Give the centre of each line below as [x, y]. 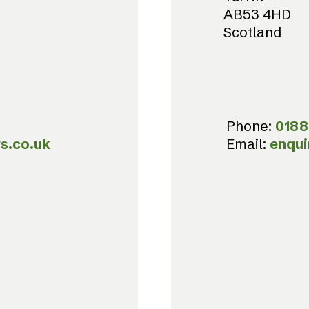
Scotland [252, 32]
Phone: [251, 126]
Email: [248, 144]
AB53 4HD [257, 14]
